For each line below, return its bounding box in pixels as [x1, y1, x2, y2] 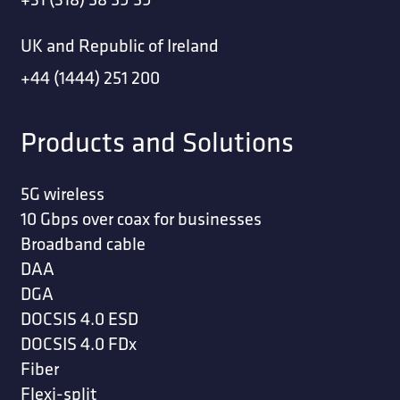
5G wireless [20, 180, 104, 206]
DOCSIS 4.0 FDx [20, 330, 137, 356]
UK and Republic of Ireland [20, 31, 219, 58]
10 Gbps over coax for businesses [20, 205, 262, 231]
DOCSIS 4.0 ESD [20, 305, 138, 331]
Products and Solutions [20, 121, 294, 162]
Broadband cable [20, 230, 146, 256]
